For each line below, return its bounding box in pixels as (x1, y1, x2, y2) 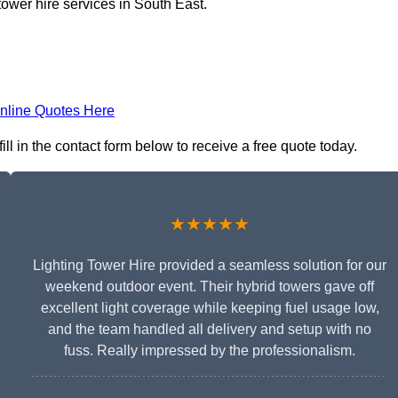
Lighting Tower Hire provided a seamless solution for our (33, 258, 386, 274)
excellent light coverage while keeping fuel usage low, (40, 300, 379, 316)
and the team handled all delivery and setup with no (48, 322, 371, 338)
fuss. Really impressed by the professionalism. (64, 343, 355, 359)
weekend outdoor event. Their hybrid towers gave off (45, 279, 374, 295)
